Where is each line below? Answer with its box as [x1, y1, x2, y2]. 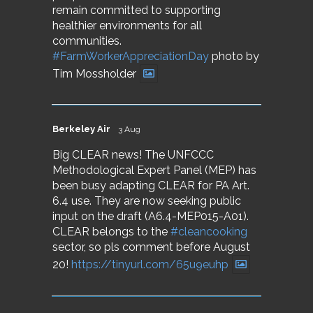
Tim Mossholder [52, 66, 136, 80]
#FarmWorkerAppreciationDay [52, 49, 209, 63]
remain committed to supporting [52, 3, 221, 17]
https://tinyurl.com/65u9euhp [71, 258, 228, 272]
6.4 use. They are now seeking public [52, 194, 241, 208]
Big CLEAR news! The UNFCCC [52, 148, 214, 162]
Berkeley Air [52, 124, 110, 135]
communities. [52, 34, 122, 48]
